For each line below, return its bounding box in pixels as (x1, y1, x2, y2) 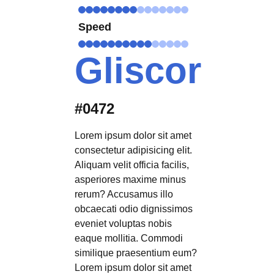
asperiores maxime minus (74, 174, 186, 185)
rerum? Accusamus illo (74, 189, 173, 200)
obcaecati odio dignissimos (74, 204, 193, 215)
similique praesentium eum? (74, 248, 197, 259)
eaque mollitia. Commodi (74, 233, 183, 244)
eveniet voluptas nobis (74, 218, 172, 229)
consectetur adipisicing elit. (74, 145, 192, 156)
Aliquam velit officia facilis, (74, 160, 189, 171)
